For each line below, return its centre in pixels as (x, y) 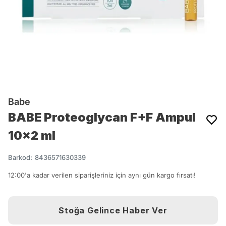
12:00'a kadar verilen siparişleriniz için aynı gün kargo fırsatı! (102, 175)
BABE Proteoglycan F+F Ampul (102, 117)
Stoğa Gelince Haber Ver (113, 210)
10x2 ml (32, 135)
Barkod (19, 157)
